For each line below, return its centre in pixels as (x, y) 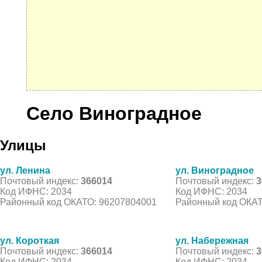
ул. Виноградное (215, 170)
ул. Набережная (212, 240)
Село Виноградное (114, 114)
